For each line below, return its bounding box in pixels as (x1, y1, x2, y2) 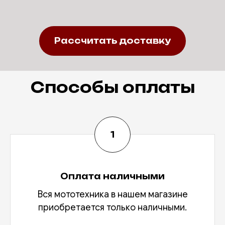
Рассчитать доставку (54, 36, 171, 46)
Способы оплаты (30, 78, 195, 97)
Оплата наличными (60, 171, 165, 182)
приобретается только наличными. (38, 202, 187, 213)
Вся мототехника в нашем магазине (37, 189, 188, 200)
